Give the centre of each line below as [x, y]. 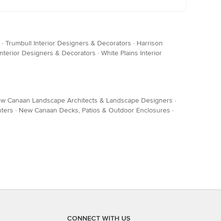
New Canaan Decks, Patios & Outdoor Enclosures [94, 110]
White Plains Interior [131, 53]
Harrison [150, 43]
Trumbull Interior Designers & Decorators [68, 43]
